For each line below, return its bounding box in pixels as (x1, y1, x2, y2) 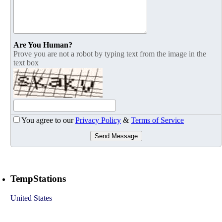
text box (13, 58, 39, 67)
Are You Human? (13, 41, 72, 50)
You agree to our (21, 116, 75, 125)
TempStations (10, 173, 66, 184)
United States (10, 193, 52, 202)
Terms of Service (131, 116, 184, 125)
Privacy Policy (75, 116, 121, 125)
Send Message (94, 132, 138, 140)
